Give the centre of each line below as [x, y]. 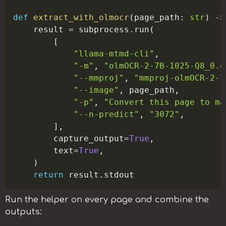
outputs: [23, 212]
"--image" [97, 90]
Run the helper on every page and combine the [107, 200]
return [49, 175]
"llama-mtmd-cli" [114, 54]
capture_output [69, 138]
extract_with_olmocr [81, 17]
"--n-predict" [107, 114]
